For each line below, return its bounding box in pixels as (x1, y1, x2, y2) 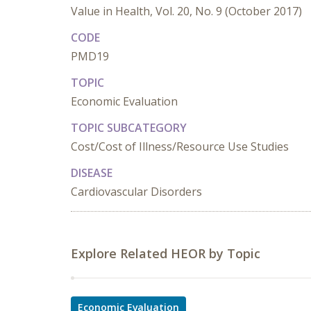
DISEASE (71, 165, 112, 180)
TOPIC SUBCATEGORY (71, 120, 187, 135)
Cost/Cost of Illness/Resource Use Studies (71, 139, 289, 154)
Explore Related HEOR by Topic (71, 245, 260, 262)
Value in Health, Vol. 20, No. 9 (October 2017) (71, 3, 302, 19)
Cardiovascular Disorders (71, 184, 202, 199)
